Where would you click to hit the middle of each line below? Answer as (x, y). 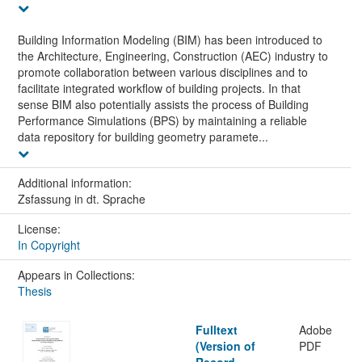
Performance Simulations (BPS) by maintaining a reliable (162, 121)
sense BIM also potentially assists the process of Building (163, 105)
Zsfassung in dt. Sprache (81, 199)
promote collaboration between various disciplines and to (162, 72)
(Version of (226, 346)
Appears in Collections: (76, 275)
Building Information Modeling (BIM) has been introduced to (170, 40)
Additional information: (76, 183)
